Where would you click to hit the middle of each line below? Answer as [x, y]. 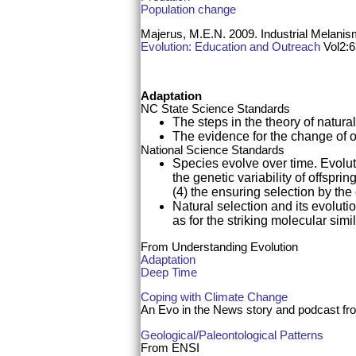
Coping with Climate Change [214, 297]
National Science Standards [213, 150]
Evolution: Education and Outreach [230, 46]
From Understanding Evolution [219, 247]
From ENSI [170, 347]
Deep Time [169, 273]
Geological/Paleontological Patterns [232, 335]
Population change [188, 9]
